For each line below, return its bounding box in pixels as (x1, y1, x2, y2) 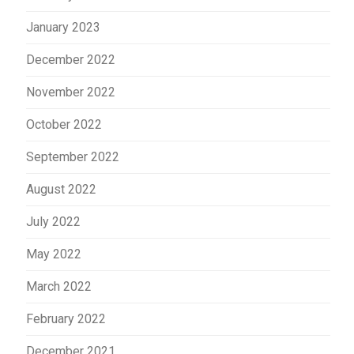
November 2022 (26, 84, 115, 100)
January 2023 (26, 19, 100, 35)
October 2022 (26, 116, 102, 132)
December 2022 (26, 51, 115, 67)
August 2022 (26, 181, 96, 197)
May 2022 (26, 246, 81, 262)
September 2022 (26, 149, 119, 164)
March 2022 (26, 278, 92, 294)
